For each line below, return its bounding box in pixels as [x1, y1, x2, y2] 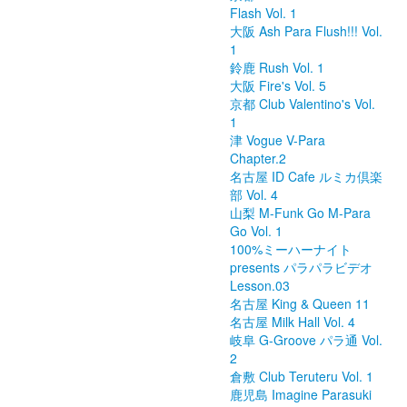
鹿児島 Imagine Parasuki [230, 385, 372, 403]
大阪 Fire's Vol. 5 [230, 76, 326, 94]
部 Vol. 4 [230, 185, 278, 203]
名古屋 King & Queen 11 [230, 294, 370, 313]
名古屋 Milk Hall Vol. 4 [230, 313, 355, 331]
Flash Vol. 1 [230, 4, 297, 22]
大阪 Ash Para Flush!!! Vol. [230, 22, 382, 40]
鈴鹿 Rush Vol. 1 [230, 58, 324, 76]
